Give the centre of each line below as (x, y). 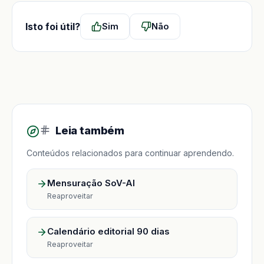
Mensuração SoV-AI (91, 183)
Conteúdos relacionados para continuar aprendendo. (130, 153)
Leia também (90, 130)
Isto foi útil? (53, 26)
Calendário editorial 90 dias (108, 231)
